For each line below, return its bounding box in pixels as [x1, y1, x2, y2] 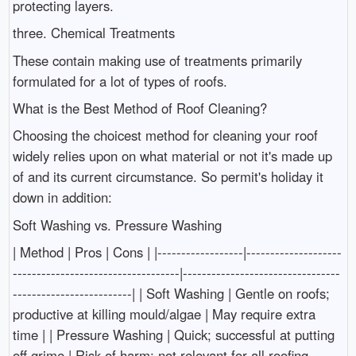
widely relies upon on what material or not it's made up [12, 146, 332, 166]
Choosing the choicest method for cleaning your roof [12, 126, 318, 145]
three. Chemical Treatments [12, 23, 175, 43]
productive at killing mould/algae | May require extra [12, 304, 315, 324]
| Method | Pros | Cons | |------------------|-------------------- [12, 242, 342, 262]
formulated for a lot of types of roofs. [12, 71, 227, 91]
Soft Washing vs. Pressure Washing [12, 215, 222, 234]
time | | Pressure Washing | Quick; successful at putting [12, 325, 335, 345]
